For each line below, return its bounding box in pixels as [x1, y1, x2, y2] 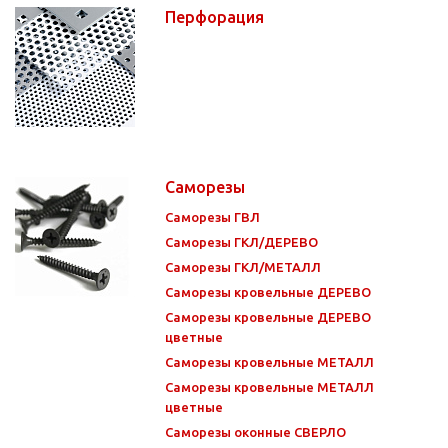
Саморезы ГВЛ [165, 209, 260, 224]
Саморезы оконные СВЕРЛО [165, 424, 346, 439]
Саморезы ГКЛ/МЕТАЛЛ [165, 259, 321, 274]
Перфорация [165, 7, 268, 26]
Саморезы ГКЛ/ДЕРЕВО [165, 234, 318, 249]
